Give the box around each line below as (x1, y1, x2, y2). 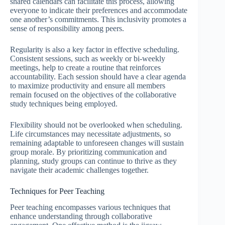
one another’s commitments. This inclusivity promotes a (10, 15, 186, 24)
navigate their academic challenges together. (10, 165, 149, 174)
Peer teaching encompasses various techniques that (10, 203, 170, 212)
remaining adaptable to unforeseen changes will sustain (10, 138, 184, 147)
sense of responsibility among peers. (10, 24, 124, 33)
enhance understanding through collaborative (10, 212, 152, 221)
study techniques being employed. (10, 99, 118, 108)
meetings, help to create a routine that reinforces (10, 63, 161, 72)
